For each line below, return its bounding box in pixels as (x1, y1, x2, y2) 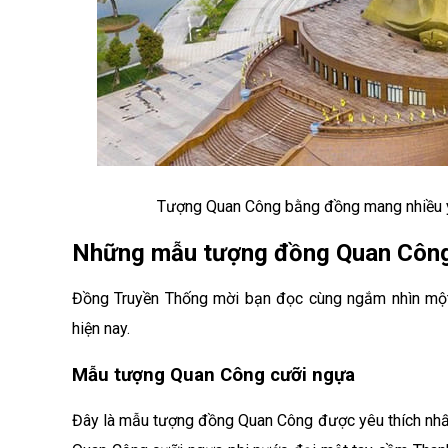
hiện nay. (72, 319, 134, 338)
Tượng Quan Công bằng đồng (156, 197, 360, 216)
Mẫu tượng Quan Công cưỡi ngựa (72, 364, 355, 386)
